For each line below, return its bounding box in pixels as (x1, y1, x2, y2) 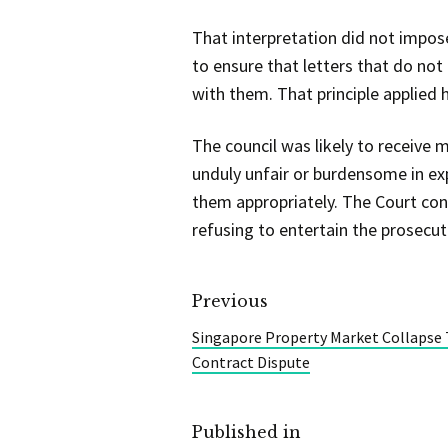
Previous (192, 291, 268, 312)
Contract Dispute (192, 351, 310, 372)
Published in (192, 421, 301, 442)
